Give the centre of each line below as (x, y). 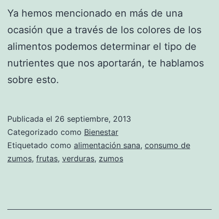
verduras (78, 158)
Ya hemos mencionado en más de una (95, 13)
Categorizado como (46, 132)
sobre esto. (33, 79)
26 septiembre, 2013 (93, 119)
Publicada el (31, 119)
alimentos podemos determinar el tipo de (102, 46)
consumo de (167, 145)
